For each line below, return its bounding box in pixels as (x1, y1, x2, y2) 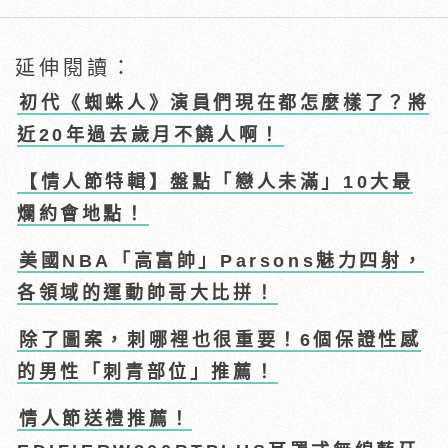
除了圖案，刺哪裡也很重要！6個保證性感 (19, 330, 422, 351)
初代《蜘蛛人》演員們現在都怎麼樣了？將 (19, 93, 430, 114)
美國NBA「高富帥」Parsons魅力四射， (19, 251, 425, 272)
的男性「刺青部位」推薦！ (17, 362, 277, 383)
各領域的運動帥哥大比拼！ (17, 283, 277, 304)
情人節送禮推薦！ (19, 409, 192, 430)
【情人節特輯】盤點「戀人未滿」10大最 (19, 172, 414, 193)
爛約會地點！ (17, 204, 147, 225)
